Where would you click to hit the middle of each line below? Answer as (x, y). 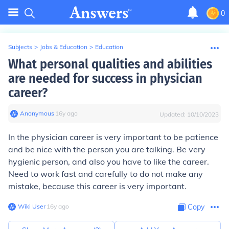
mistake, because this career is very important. (97, 186)
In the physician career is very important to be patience (113, 137)
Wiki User (32, 206)
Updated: (173, 114)
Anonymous (37, 113)
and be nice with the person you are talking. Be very (107, 149)
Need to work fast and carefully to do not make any (106, 174)
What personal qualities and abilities (110, 64)
